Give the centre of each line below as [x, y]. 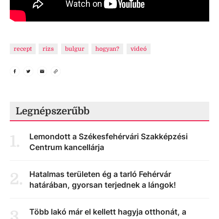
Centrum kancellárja [67, 147]
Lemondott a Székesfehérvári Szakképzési [109, 136]
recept [23, 49]
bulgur [75, 49]
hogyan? [108, 49]
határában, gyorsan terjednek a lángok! [103, 185]
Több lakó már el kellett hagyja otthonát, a [108, 211]
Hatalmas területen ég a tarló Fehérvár [100, 174]
